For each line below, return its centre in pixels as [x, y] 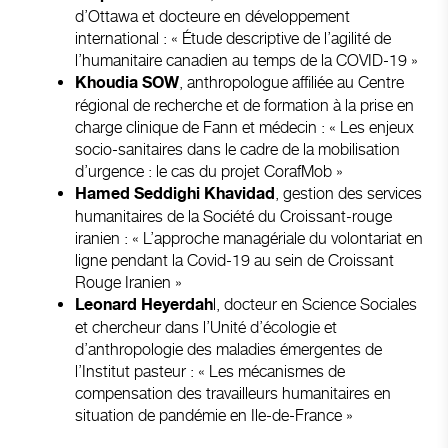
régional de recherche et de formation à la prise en [244, 105]
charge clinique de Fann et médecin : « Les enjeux [244, 127]
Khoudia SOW [127, 83]
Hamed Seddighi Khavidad [175, 194]
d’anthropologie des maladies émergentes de [145, 349]
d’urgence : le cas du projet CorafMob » [209, 171]
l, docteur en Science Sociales [315, 304]
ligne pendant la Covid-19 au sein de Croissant [234, 260]
